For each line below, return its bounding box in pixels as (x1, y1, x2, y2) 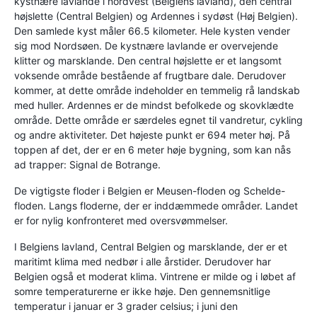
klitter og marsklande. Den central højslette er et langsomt (14, 54, 282, 67)
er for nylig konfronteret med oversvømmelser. (14, 214, 228, 227)
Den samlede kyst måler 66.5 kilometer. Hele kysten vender (14, 25, 290, 38)
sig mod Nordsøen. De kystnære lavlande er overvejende (14, 40, 278, 52)
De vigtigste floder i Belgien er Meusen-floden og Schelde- (14, 185, 285, 197)
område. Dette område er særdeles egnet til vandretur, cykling (14, 114, 303, 127)
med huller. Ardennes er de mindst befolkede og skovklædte (14, 99, 294, 112)
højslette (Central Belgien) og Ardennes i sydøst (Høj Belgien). (14, 10, 298, 23)
